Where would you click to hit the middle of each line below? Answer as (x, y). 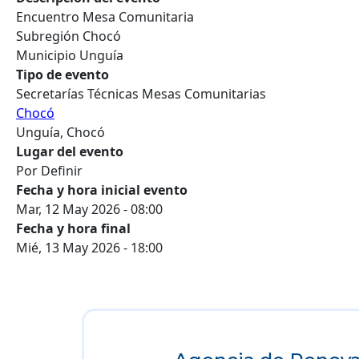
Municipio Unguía (70, 56)
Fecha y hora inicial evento (102, 190)
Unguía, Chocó (61, 133)
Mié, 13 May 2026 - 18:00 (89, 248)
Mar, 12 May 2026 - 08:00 (89, 210)
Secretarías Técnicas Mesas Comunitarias (141, 94)
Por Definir (49, 171)
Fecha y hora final (73, 229)
